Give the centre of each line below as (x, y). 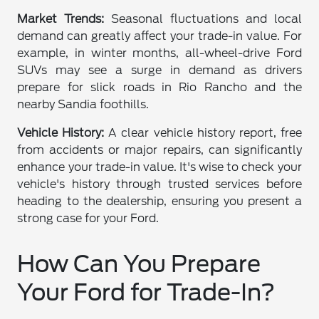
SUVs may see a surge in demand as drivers (159, 70)
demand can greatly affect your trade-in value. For (159, 36)
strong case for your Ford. (88, 218)
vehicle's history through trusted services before (159, 184)
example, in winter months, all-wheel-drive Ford (159, 53)
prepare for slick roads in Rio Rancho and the (159, 87)
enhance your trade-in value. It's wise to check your (159, 167)
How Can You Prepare (139, 263)
